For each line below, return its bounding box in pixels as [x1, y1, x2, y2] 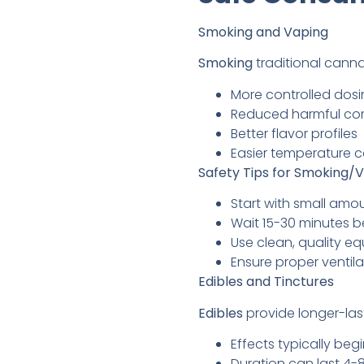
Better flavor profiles [231, 123, 357, 143]
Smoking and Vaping [198, 22, 328, 41]
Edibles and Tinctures [198, 272, 334, 292]
